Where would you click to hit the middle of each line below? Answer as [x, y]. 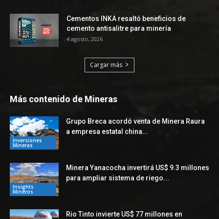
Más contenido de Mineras [64, 99]
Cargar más [106, 65]
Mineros [23, 192]
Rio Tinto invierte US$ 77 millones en [124, 214]
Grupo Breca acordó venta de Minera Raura [135, 121]
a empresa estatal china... [107, 131]
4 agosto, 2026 [85, 39]
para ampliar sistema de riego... [118, 178]
